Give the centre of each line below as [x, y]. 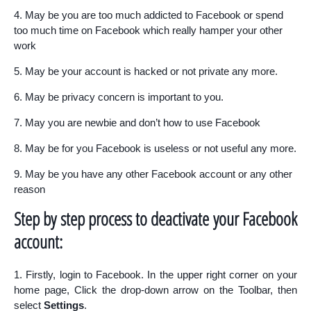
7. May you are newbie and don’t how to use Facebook [137, 123]
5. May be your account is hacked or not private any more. [146, 71]
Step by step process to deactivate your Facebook [155, 219]
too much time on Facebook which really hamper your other [148, 30]
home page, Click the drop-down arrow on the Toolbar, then [155, 290]
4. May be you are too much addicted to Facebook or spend [149, 15]
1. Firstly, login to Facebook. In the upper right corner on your [155, 275]
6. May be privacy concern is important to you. [119, 97]
